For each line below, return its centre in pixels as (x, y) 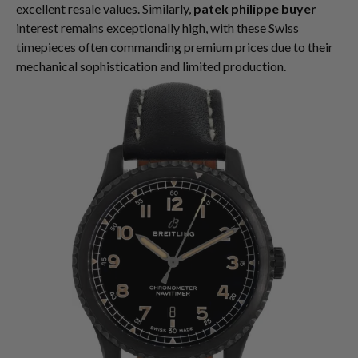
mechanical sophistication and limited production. (151, 66)
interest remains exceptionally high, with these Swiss (157, 28)
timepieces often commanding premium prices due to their (175, 47)
